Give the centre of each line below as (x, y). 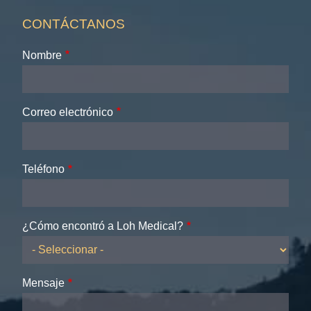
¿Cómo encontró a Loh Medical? (103, 226)
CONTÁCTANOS (74, 24)
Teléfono (43, 169)
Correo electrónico (68, 112)
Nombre (42, 55)
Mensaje (43, 283)
